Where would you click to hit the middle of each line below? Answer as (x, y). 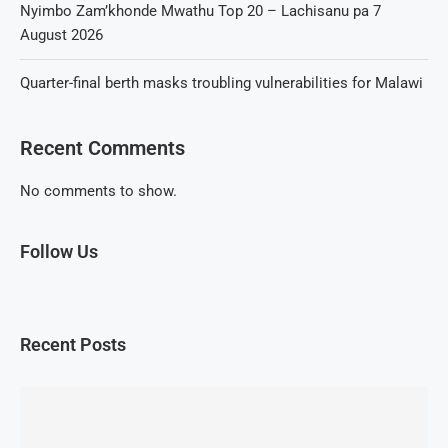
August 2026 (61, 35)
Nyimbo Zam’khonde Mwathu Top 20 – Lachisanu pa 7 (200, 11)
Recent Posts (73, 344)
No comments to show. (98, 191)
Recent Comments (102, 148)
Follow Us (59, 251)
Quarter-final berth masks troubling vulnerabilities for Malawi (221, 83)
